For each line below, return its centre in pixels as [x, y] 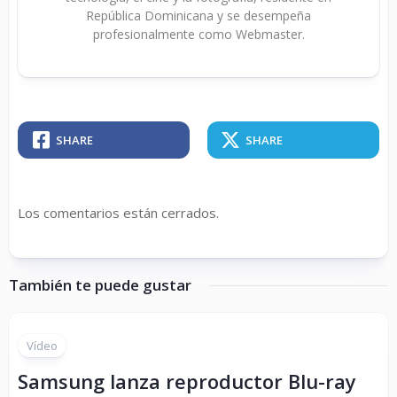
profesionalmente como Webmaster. [198, 34]
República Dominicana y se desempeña [198, 16]
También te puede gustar [100, 285]
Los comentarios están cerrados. [118, 213]
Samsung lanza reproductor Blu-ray [187, 381]
